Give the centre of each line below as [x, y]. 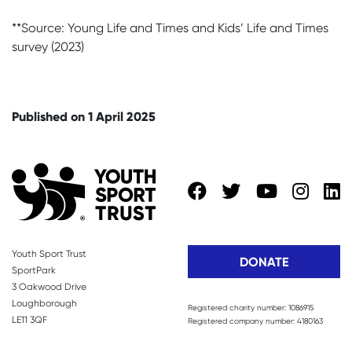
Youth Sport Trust [49, 253]
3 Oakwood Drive [49, 286]
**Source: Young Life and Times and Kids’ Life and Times [170, 27]
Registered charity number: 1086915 [251, 307]
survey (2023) [48, 46]
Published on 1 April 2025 [84, 116]
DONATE [264, 262]
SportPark [34, 270]
